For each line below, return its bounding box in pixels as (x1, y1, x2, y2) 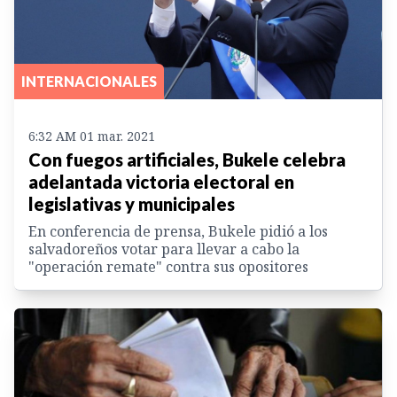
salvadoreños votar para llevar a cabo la (28, 238, 300, 259)
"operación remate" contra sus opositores (28, 256, 308, 276)
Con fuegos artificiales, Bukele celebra (28, 148, 346, 170)
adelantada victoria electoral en (28, 170, 294, 192)
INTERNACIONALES (21, 72, 157, 90)
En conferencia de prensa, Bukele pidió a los (28, 221, 328, 241)
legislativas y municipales (28, 192, 235, 214)
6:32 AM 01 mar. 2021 (28, 127, 155, 144)
